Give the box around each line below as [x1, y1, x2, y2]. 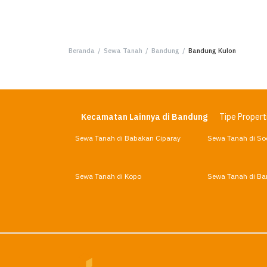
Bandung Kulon [188, 46, 236, 55]
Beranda [69, 46, 95, 55]
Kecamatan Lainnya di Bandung [81, 111, 207, 123]
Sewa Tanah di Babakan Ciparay [75, 133, 181, 143]
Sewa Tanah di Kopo [75, 172, 141, 181]
